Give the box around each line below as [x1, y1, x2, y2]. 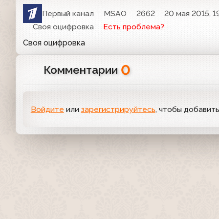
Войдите [30, 105, 64, 114]
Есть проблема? [103, 22, 165, 32]
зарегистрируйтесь [81, 105, 155, 114]
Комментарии [43, 64, 121, 77]
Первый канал [42, 9, 94, 19]
